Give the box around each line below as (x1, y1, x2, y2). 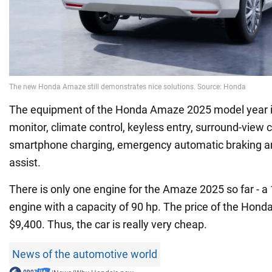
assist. (9, 155, 41, 169)
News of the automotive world (12, 247, 157, 260)
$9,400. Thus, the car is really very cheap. (9, 217, 207, 231)
